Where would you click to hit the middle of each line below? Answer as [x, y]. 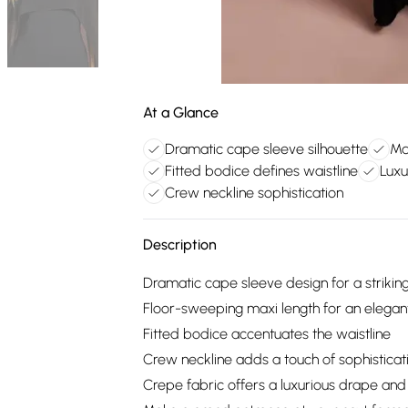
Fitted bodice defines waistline [261, 171]
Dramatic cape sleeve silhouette [266, 149]
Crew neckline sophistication [254, 193]
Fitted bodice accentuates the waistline [267, 334]
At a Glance [181, 112]
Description [180, 245]
